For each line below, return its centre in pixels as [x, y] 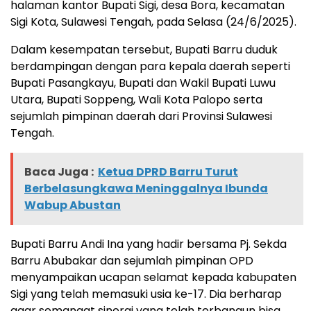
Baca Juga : [59, 171]
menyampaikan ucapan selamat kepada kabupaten [153, 277]
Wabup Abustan [73, 205]
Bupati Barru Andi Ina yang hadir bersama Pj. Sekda [149, 244]
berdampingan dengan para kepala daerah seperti [150, 66]
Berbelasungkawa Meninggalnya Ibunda [146, 188]
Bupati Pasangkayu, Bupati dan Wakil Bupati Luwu [143, 83]
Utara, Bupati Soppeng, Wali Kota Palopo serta [136, 99]
